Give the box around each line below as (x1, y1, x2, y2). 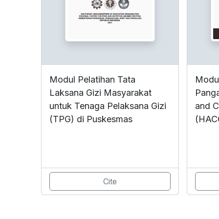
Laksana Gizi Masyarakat (49, 87, 152, 98)
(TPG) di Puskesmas (49, 113, 132, 124)
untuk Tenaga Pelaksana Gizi (49, 100, 166, 111)
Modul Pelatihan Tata (49, 74, 135, 85)
